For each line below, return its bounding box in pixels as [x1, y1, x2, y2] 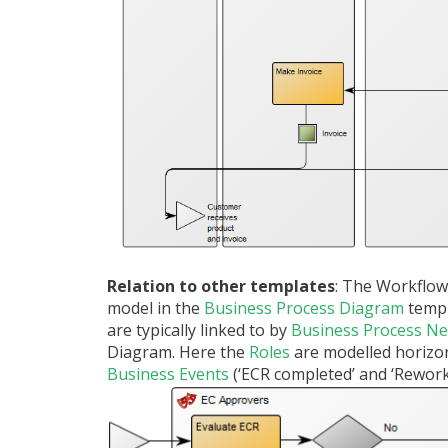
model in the [107, 297, 204, 320]
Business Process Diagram [204, 297, 408, 320]
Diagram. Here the [107, 341, 249, 364]
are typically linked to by [107, 319, 291, 342]
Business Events [107, 363, 229, 386]
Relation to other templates [107, 275, 335, 298]
